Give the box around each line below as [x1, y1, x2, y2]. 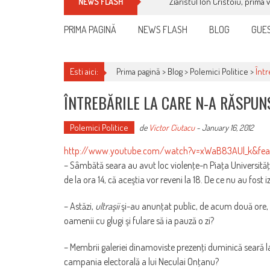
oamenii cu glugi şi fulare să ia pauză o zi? [64, 215, 214, 227]
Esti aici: [70, 66, 98, 78]
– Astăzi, [64, 200, 95, 213]
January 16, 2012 [202, 122, 254, 133]
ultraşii [95, 200, 119, 213]
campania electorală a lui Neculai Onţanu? [64, 256, 219, 268]
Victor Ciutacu [149, 122, 195, 133]
